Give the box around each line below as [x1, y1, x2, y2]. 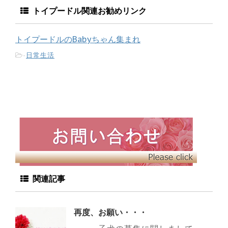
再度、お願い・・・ [74, 207, 147, 218]
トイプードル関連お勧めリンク [28, 7, 147, 16]
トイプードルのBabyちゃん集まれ [15, 34, 140, 45]
